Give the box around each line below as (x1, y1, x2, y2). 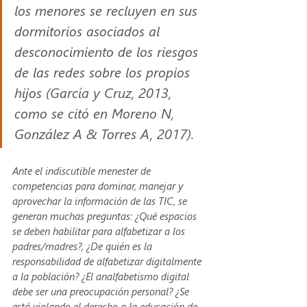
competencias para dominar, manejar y (12, 178, 186, 193)
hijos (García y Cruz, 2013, (14, 82, 175, 101)
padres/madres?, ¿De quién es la (12, 238, 155, 253)
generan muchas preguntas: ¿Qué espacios (12, 208, 199, 223)
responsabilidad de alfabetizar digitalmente (12, 254, 204, 268)
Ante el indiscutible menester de (12, 163, 153, 177)
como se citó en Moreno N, (14, 103, 178, 122)
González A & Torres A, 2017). (14, 123, 194, 143)
